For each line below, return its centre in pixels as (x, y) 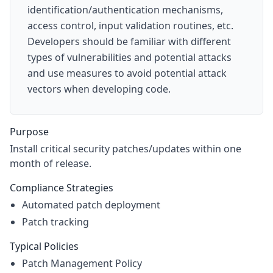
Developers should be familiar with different (129, 41)
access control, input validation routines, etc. (130, 26)
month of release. (51, 163)
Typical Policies (44, 246)
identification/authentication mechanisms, (125, 10)
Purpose (29, 132)
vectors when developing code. (99, 89)
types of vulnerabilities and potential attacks (129, 57)
